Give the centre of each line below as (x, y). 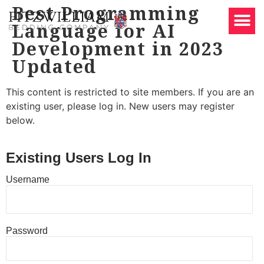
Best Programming (106, 13)
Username (28, 180)
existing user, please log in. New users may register (120, 106)
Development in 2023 (118, 49)
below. (20, 120)
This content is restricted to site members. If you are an (130, 92)
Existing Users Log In (79, 158)
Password (27, 231)
